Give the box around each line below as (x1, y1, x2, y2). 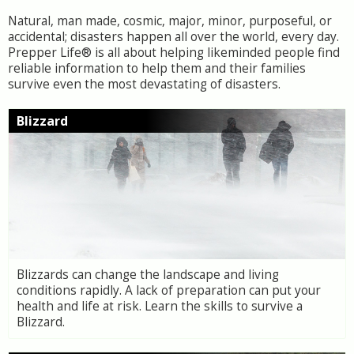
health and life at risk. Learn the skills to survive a (17, 298, 303, 314)
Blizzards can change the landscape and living (17, 266, 279, 283)
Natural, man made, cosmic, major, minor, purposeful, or (8, 13, 332, 29)
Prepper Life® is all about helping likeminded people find (8, 44, 340, 61)
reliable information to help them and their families (8, 60, 306, 77)
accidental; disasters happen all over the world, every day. (8, 28, 339, 45)
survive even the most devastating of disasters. (8, 76, 281, 92)
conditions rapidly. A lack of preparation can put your (17, 282, 321, 299)
